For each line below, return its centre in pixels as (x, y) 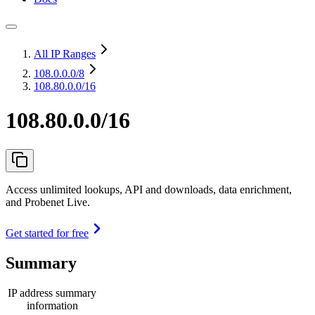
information (52, 305)
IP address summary (52, 292)
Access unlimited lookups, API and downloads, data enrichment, (149, 189)
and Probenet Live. (48, 202)
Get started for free (47, 233)
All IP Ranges (65, 54)
